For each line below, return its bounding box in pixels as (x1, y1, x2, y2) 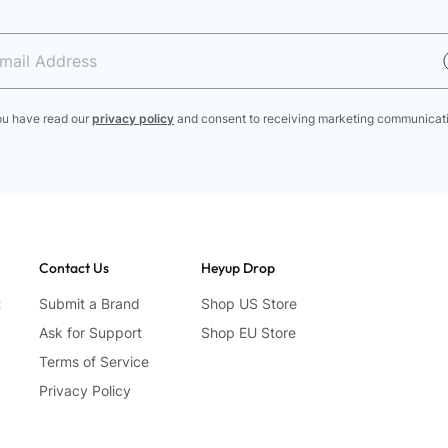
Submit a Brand (39, 295, 141, 313)
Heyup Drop (200, 259, 275, 278)
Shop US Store (200, 295, 297, 313)
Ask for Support (39, 324, 143, 342)
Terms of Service (39, 353, 150, 371)
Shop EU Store (200, 324, 296, 342)
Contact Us (39, 259, 110, 278)
